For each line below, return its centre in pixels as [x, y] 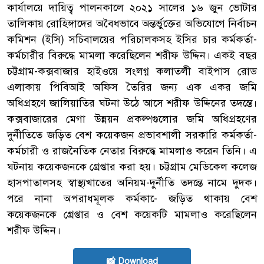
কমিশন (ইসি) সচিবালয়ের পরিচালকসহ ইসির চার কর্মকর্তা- [132, 39]
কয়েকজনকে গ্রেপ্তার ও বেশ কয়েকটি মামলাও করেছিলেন [132, 214]
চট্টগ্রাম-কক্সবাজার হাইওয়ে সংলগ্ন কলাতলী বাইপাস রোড [132, 71]
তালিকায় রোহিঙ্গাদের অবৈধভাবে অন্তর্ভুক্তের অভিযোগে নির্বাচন [132, 23]
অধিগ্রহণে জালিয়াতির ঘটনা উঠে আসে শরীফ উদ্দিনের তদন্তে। [132, 103]
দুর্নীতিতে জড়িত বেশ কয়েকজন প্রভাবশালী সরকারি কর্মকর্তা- [132, 135]
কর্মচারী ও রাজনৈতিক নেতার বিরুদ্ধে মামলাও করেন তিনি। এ [132, 151]
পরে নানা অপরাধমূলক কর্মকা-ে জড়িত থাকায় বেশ [132, 198]
